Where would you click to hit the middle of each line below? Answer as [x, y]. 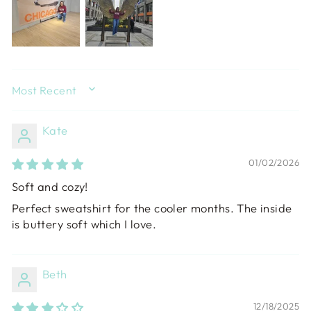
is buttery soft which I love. [84, 224]
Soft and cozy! [50, 186]
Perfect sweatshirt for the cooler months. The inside [152, 208]
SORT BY [39, 95]
